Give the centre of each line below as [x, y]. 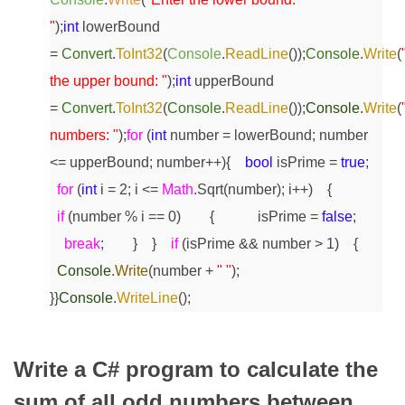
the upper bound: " [108, 81]
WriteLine [147, 298]
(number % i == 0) [122, 217]
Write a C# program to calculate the [196, 370]
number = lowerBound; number [267, 136]
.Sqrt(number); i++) [253, 190]
